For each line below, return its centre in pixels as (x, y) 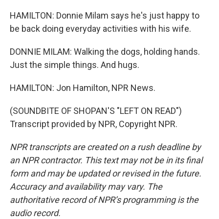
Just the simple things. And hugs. (75, 65)
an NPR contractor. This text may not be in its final (106, 160)
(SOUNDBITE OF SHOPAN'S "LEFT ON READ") (96, 111)
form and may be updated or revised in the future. (106, 173)
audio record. (35, 213)
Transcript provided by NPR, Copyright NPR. (94, 124)
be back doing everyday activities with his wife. (100, 29)
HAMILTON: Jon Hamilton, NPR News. (83, 88)
